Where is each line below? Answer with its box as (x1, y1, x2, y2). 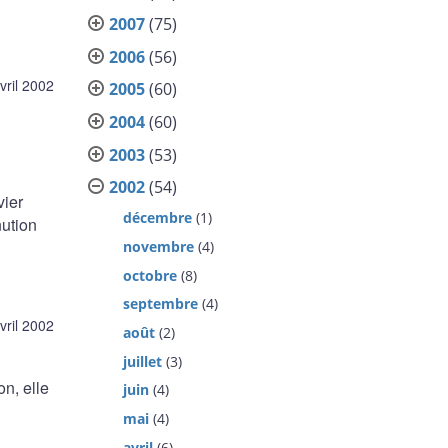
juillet (123, 351, 163, 371)
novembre (123, 236, 195, 256)
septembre (123, 294, 199, 314)
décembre (123, 208, 193, 228)
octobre (123, 265, 178, 285)
